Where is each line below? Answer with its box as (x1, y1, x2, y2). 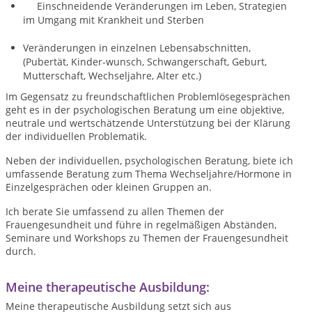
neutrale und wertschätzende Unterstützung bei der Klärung (6, 116, 290, 130)
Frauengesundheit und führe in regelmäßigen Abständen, (6, 218, 276, 231)
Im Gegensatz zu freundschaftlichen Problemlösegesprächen (6, 90, 290, 103)
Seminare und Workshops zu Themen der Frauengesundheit (6, 231, 288, 244)
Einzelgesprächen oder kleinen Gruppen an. (6, 180, 212, 194)
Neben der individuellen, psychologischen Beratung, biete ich (6, 154, 293, 167)
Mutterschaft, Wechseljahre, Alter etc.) (23, 69, 201, 82)
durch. (6, 244, 36, 258)
